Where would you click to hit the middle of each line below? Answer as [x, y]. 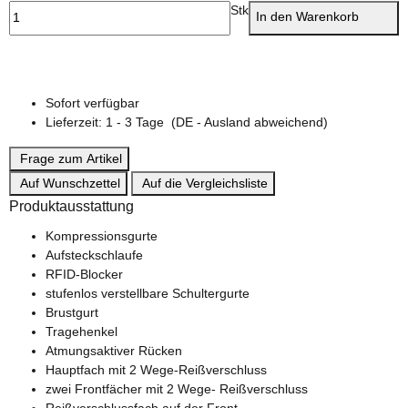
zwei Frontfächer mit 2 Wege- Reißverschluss [177, 388]
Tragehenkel [82, 331]
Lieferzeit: [76, 122]
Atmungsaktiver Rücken [114, 350]
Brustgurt [72, 312]
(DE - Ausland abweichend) [250, 122]
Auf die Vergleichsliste [205, 183]
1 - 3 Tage [138, 122]
